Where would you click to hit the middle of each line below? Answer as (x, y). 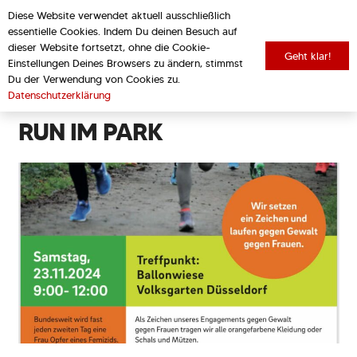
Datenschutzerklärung (59, 95)
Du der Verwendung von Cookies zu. (94, 79)
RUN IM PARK (90, 131)
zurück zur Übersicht (178, 79)
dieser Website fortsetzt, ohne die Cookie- (109, 47)
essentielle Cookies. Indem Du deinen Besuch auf (123, 31)
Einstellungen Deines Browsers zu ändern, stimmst (126, 63)
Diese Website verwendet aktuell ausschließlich (119, 16)
